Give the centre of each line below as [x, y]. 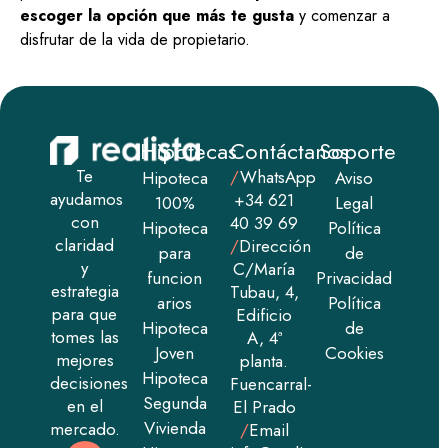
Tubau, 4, [264, 292]
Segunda [174, 403]
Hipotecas [188, 151]
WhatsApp [277, 177]
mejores [84, 359]
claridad [85, 244]
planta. [264, 361]
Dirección [274, 246]
